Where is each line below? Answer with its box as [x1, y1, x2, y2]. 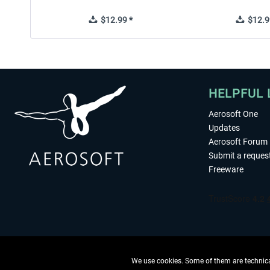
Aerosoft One [209, 109, 258, 119]
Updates [209, 123, 240, 133]
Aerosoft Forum [209, 137, 268, 146]
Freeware [209, 165, 243, 174]
